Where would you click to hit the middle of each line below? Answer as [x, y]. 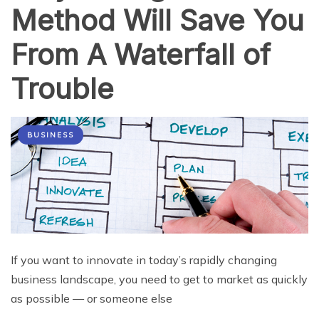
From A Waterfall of [141, 54]
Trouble [62, 88]
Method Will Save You [157, 20]
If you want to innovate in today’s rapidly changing [144, 260]
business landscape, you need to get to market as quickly [159, 279]
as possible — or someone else [91, 298]
